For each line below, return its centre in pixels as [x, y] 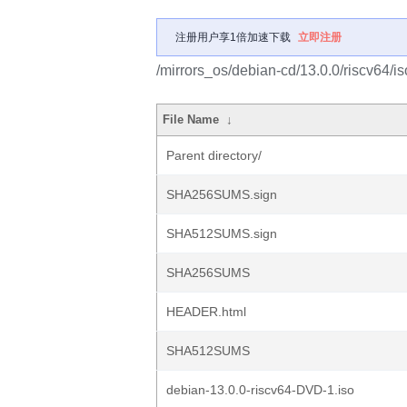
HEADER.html [206, 312]
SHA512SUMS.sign [222, 233]
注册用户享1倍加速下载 [233, 37]
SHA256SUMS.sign [222, 194]
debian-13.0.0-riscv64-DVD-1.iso [260, 390]
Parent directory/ [214, 155]
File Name [191, 119]
